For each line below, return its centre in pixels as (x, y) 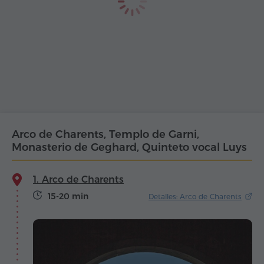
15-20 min (68, 197)
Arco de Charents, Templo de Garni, (105, 135)
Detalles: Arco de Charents (195, 196)
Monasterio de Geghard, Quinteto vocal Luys (129, 148)
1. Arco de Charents (78, 180)
